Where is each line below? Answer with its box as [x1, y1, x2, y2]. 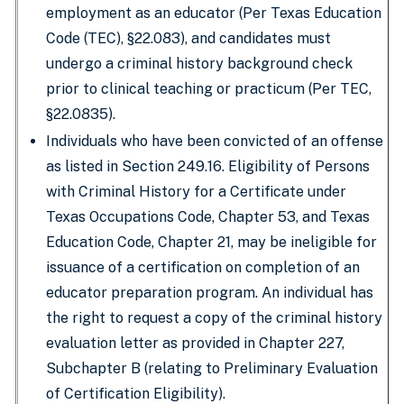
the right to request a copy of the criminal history [46, 309, 382, 326]
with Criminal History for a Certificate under [46, 183, 346, 200]
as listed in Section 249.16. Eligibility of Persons [46, 158, 370, 175]
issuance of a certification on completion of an [46, 259, 360, 276]
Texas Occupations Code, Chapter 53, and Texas [46, 208, 370, 225]
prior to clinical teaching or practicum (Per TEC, [46, 80, 372, 97]
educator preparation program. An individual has [46, 284, 373, 301]
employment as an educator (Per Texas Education [46, 5, 381, 22]
